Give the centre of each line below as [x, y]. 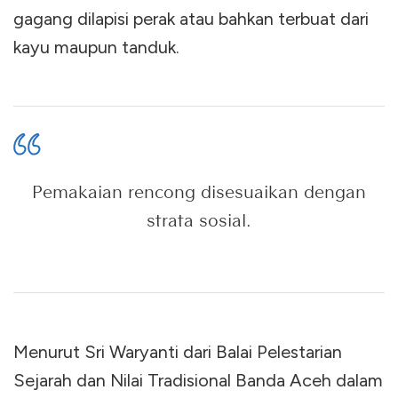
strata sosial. [199, 220]
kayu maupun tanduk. [96, 47]
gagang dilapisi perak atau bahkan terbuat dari [191, 18]
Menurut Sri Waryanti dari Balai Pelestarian [178, 351]
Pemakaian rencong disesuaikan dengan [199, 191]
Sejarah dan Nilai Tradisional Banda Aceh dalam [198, 380]
